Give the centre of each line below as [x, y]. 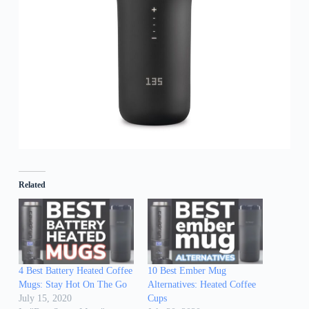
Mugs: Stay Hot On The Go [72, 285]
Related [32, 185]
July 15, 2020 [45, 298]
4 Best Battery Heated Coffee [75, 271]
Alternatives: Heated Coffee [201, 285]
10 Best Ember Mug [187, 271]
